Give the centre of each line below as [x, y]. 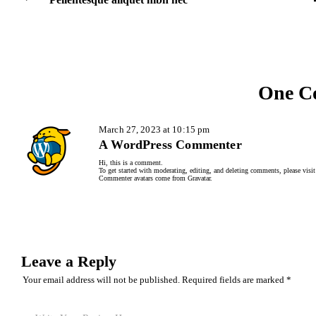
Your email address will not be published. [101, 279]
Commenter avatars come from [143, 178]
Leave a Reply [69, 261]
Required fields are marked [234, 279]
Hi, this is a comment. [131, 162]
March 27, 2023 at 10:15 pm [154, 129]
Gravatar [199, 178]
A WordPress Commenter [170, 144]
